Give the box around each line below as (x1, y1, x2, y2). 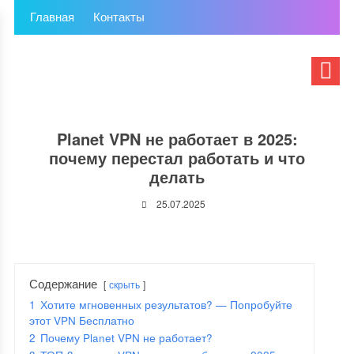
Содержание (28, 275, 97, 292)
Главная (29, 8, 74, 24)
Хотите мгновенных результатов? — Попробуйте (40, 297, 292, 312)
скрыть (108, 277, 140, 291)
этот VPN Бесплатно (28, 313, 134, 328)
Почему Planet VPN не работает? (40, 330, 213, 345)
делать (149, 165, 205, 188)
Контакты (92, 8, 145, 24)
